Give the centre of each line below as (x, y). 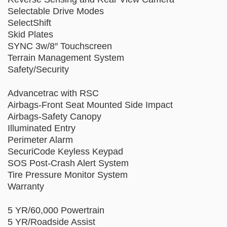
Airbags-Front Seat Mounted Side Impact (90, 105)
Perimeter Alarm (40, 140)
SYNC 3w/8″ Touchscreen (60, 46)
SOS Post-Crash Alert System (68, 163)
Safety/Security (38, 69)
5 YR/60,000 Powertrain (56, 210)
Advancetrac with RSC (53, 93)
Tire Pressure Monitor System (68, 175)
